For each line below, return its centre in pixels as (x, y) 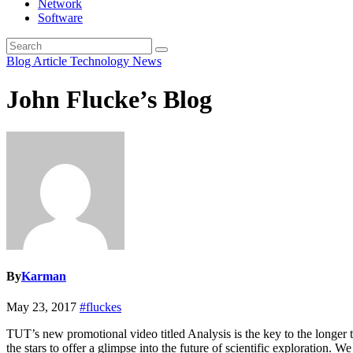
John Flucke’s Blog (109, 100)
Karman (44, 277)
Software (60, 18)
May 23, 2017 (43, 307)
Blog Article (38, 61)
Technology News (116, 61)
